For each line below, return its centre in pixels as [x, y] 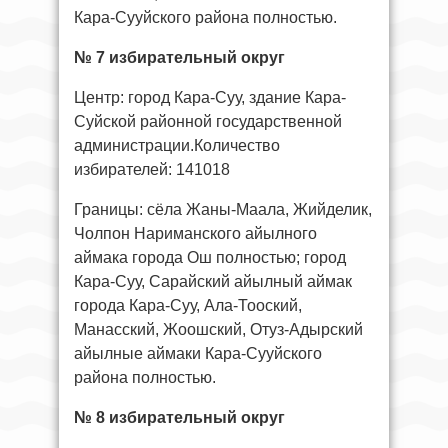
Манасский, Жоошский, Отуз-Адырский [218, 329]
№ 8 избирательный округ [179, 417]
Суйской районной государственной [208, 121]
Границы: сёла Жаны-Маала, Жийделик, [223, 209]
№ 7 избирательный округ [179, 57]
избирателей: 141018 [152, 169]
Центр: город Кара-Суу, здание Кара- [210, 97]
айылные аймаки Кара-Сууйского [198, 353]
